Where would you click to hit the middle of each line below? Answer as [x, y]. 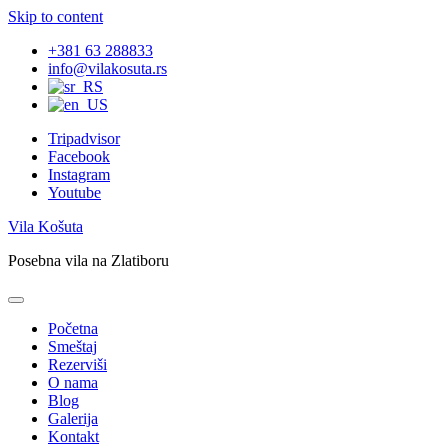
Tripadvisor [84, 138]
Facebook [79, 156]
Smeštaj [72, 346]
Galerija [73, 418]
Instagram [79, 174]
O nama [73, 382]
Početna [73, 328]
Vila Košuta [45, 226]
